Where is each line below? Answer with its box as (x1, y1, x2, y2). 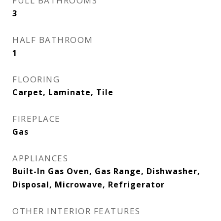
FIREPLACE (12, 113, 61, 124)
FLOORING (12, 74, 60, 85)
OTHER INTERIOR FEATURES (12, 205, 141, 217)
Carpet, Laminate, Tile (12, 87, 113, 98)
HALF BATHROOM (12, 34, 93, 45)
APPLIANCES (12, 152, 68, 164)
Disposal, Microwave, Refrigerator (12, 179, 165, 190)
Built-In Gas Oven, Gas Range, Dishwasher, (12, 166, 200, 177)
